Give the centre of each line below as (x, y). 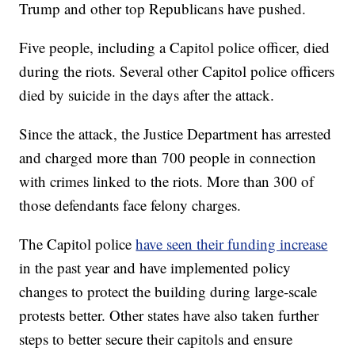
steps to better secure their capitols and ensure (156, 338)
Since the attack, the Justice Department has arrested (176, 133)
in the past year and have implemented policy (155, 267)
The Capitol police (78, 243)
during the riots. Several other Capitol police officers (177, 71)
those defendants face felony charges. (130, 204)
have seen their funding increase (232, 243)
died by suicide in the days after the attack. (147, 94)
